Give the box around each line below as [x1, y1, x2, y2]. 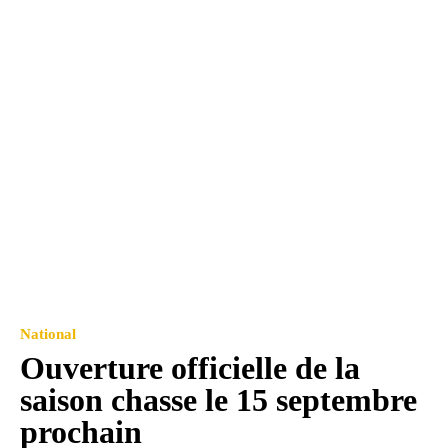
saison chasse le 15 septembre [20, 382, 417, 419]
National [20, 326, 76, 343]
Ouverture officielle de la [20, 350, 360, 387]
